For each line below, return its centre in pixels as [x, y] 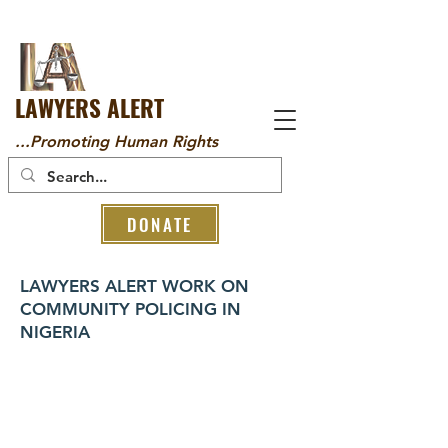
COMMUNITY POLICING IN [130, 309]
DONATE [160, 224]
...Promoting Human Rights [116, 141]
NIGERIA [55, 332]
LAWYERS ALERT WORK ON [134, 286]
